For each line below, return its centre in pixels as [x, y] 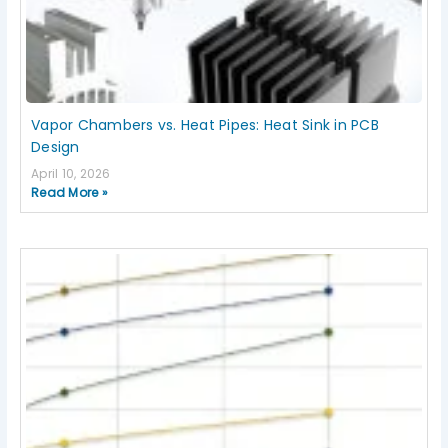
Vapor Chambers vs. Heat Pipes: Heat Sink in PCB [205, 125]
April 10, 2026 [71, 174]
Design [55, 147]
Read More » [69, 193]
